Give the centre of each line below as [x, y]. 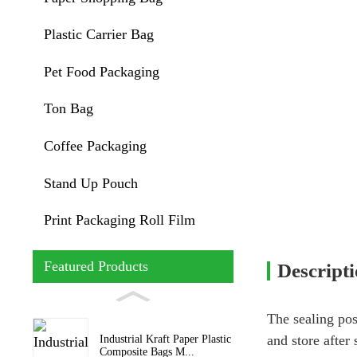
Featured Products [96, 266]
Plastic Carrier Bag [98, 35]
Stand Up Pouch [90, 183]
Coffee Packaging [95, 145]
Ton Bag [68, 109]
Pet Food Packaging [101, 71]
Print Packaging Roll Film [119, 220]
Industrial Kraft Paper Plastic [165, 339]
